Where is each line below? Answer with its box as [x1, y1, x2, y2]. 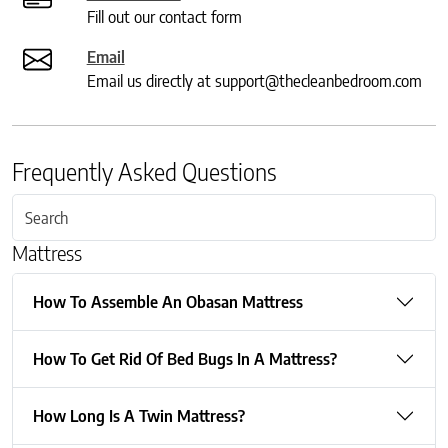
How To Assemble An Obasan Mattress [33, 291, 303, 312]
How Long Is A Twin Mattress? [33, 405, 245, 426]
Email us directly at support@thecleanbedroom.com [86, 71, 422, 92]
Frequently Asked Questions [12, 157, 277, 187]
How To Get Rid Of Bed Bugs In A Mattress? [33, 348, 337, 369]
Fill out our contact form [86, 7, 242, 28]
